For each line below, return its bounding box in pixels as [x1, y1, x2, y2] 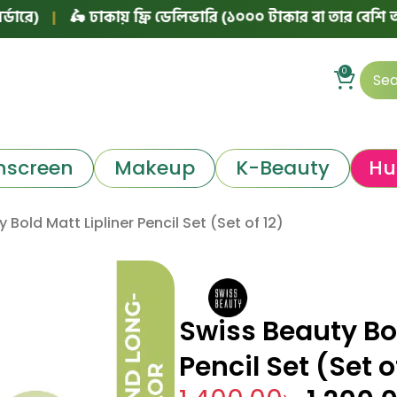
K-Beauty [235, 153, 330, 182]
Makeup [113, 153, 195, 182]
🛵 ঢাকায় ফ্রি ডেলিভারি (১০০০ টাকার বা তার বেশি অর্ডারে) [14, 4, 385, 30]
